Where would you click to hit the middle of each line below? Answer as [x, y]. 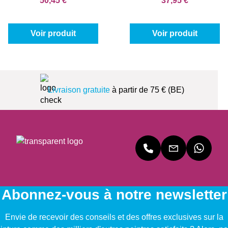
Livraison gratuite [79, 90]
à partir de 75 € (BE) [147, 90]
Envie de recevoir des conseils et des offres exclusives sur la [114, 217]
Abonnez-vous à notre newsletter [114, 195]
